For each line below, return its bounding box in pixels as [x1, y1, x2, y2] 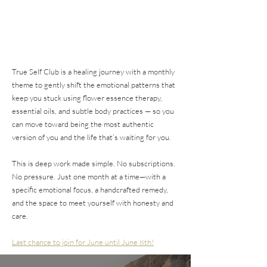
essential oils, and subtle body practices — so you [12, 106, 174, 116]
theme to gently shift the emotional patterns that [12, 80, 175, 90]
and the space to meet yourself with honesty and [12, 198, 173, 208]
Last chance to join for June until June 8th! [12, 237, 154, 247]
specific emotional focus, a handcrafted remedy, [12, 185, 168, 195]
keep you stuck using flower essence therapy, [12, 93, 162, 103]
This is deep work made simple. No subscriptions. [12, 159, 175, 169]
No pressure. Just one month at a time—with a [12, 172, 166, 182]
